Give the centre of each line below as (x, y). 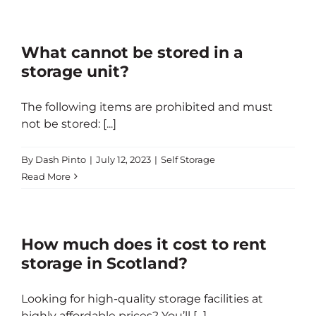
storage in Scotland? (104, 263)
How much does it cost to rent (144, 244)
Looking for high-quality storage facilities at (142, 299)
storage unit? (75, 72)
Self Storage (188, 159)
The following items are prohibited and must (147, 107)
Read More (46, 176)
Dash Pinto (61, 159)
